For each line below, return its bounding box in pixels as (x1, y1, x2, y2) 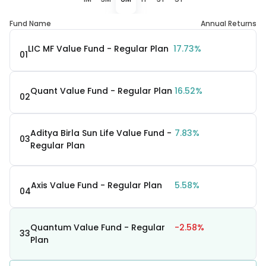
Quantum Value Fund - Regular (30, 221, 165, 233)
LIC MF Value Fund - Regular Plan (28, 42, 169, 55)
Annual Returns (201, 18, 256, 28)
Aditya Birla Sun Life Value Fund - (30, 126, 172, 139)
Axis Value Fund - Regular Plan (31, 179, 162, 191)
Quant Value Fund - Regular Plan (30, 84, 172, 97)
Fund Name (9, 18, 51, 28)
